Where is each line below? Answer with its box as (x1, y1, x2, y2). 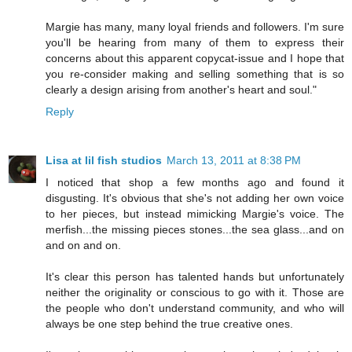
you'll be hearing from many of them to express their (46, 36, 344, 49)
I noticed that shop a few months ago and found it (46, 176, 344, 189)
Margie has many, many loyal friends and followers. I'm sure (46, 20, 344, 34)
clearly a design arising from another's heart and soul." (46, 83, 317, 97)
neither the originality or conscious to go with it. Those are (46, 286, 344, 299)
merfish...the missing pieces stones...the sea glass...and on (46, 223, 344, 236)
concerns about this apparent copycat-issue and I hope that (46, 52, 344, 65)
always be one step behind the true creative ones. (46, 317, 293, 331)
